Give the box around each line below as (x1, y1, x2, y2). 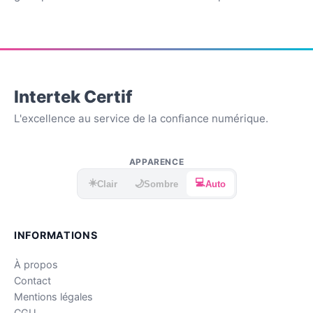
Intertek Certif (14, 87, 132, 107)
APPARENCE (129, 156, 184, 167)
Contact (14, 275, 51, 287)
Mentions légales (14, 291, 93, 303)
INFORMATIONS (14, 229, 98, 241)
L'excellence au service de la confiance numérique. (14, 112, 268, 125)
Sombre (143, 178, 178, 189)
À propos (14, 259, 58, 271)
